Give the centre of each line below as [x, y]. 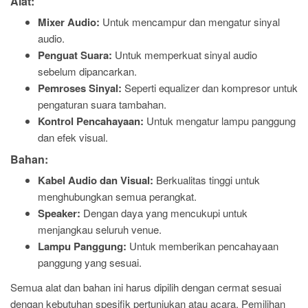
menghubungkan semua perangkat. [117, 196]
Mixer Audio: [69, 22]
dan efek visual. [73, 137]
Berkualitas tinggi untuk [207, 180]
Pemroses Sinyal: [80, 88]
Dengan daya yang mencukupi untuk [164, 213]
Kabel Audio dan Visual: [96, 180]
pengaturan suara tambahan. [102, 104]
